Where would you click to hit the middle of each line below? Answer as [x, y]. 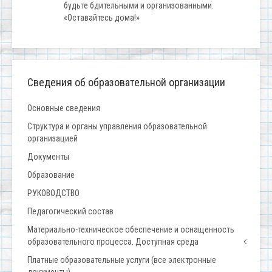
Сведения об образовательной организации [126, 82]
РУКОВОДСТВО [53, 193]
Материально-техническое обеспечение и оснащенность [131, 229]
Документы [48, 157]
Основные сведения [64, 108]
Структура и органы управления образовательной [117, 126]
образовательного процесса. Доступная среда [113, 242]
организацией [53, 138]
